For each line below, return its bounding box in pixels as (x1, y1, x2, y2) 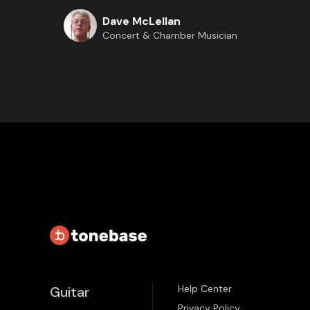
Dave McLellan (102, 14, 181, 29)
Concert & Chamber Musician (102, 29, 237, 42)
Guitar (50, 283, 90, 301)
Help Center (178, 282, 232, 295)
